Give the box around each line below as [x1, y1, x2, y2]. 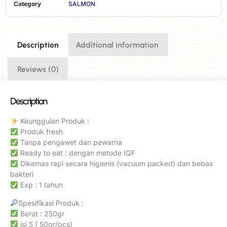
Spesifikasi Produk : [18, 198, 84, 207]
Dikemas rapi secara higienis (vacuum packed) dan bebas [18, 159, 213, 168]
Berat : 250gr [18, 209, 64, 218]
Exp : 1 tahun [18, 180, 63, 190]
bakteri [10, 170, 33, 179]
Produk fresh [18, 127, 63, 136]
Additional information [75, 40, 159, 50]
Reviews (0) [17, 64, 59, 74]
